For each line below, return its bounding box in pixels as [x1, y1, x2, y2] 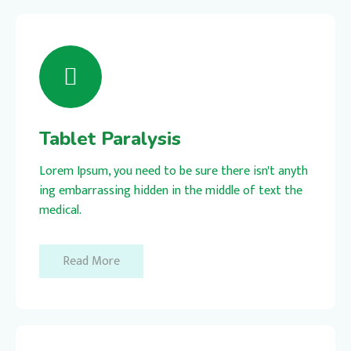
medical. [39, 199, 81, 221]
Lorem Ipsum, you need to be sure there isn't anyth [39, 160, 308, 182]
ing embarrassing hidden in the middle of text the [39, 179, 302, 201]
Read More [63, 250, 120, 272]
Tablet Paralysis [39, 125, 181, 151]
